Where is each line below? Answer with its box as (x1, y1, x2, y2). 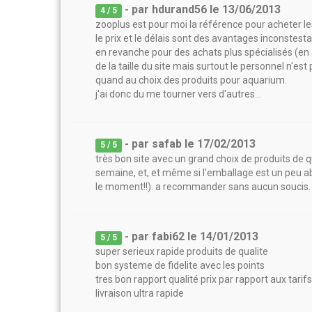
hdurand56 (152, 3, 208, 16)
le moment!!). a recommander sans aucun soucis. (95, 181, 311, 192)
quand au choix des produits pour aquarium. (95, 75, 287, 86)
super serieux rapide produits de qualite (95, 246, 268, 257)
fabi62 (152, 230, 185, 243)
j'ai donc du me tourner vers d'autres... (95, 88, 261, 100)
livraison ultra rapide (95, 288, 184, 299)
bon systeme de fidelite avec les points (95, 260, 265, 271)
